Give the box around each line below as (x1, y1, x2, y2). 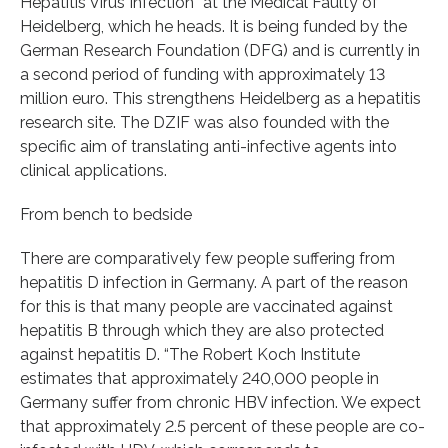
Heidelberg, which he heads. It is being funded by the (20, 16, 407, 36)
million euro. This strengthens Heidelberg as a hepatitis (20, 88, 421, 108)
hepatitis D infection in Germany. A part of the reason (20, 272, 408, 292)
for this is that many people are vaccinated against (20, 296, 393, 316)
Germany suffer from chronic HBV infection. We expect (20, 392, 421, 412)
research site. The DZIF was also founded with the (20, 112, 389, 132)
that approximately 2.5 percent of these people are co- (20, 416, 425, 436)
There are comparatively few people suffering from (20, 248, 395, 268)
